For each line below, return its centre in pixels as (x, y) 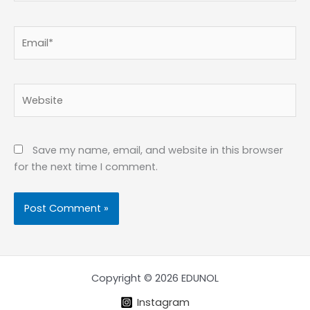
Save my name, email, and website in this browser (158, 150)
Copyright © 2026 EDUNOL (155, 279)
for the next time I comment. (86, 166)
